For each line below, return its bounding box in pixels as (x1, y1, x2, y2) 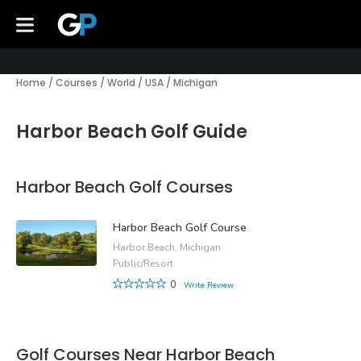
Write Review (184, 280, 234, 292)
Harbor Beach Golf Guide (16, 119, 247, 144)
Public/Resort (113, 257, 173, 271)
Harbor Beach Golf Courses (16, 176, 233, 198)
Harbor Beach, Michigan (113, 241, 221, 255)
